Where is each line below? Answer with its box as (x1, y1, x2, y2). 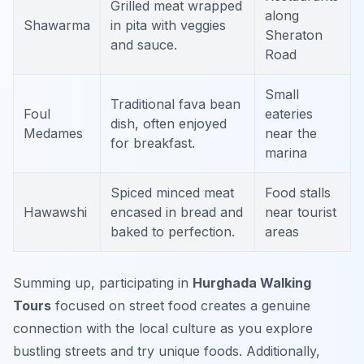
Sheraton (265, 27, 323, 44)
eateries (265, 106, 313, 123)
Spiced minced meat (110, 184, 234, 201)
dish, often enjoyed (110, 115, 227, 132)
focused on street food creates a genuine (51, 297, 310, 314)
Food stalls (265, 184, 331, 201)
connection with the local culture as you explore (13, 320, 313, 337)
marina (265, 145, 307, 162)
